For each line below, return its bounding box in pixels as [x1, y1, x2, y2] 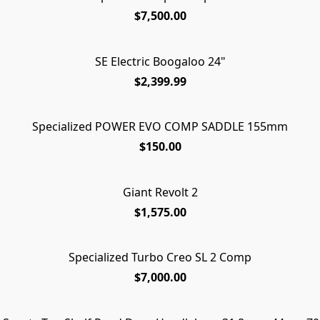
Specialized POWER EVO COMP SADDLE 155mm [32, 119, 288, 135]
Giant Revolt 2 [122, 184, 198, 200]
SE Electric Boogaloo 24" [94, 53, 226, 69]
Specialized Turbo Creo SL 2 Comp [69, 249, 251, 266]
